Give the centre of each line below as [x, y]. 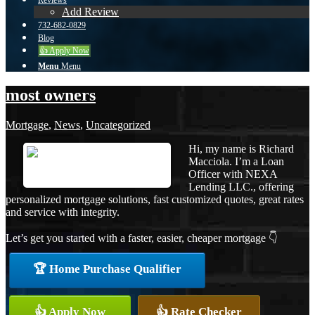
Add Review [90, 12]
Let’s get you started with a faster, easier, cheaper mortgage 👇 [142, 238]
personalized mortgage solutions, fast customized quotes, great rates [155, 199]
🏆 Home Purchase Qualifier [107, 269]
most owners [51, 95]
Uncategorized [118, 124]
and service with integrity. [63, 212]
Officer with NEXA [233, 174]
